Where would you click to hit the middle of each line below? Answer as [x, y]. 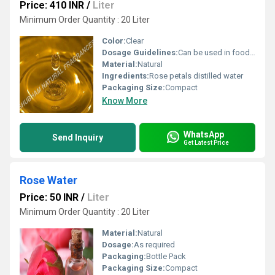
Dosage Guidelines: [140, 52]
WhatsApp [204, 134]
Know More [125, 101]
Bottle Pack [166, 256]
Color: [114, 41]
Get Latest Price [206, 142]
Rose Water [48, 180]
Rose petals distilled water [196, 76]
